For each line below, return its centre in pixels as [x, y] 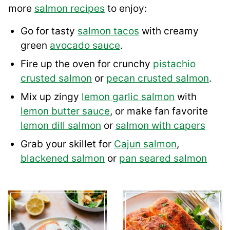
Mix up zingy [51, 97]
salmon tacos [108, 31]
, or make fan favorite [159, 111]
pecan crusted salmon [158, 78]
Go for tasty [49, 31]
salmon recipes [70, 8]
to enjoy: [126, 8]
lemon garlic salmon [128, 97]
